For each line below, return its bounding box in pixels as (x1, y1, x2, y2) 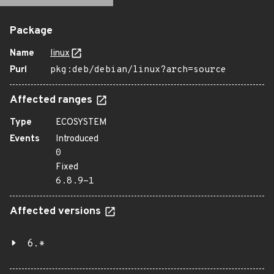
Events (10, 133, 40, 145)
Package (10, 24, 53, 38)
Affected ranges (10, 94, 95, 107)
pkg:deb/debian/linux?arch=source (50, 64, 226, 76)
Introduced (56, 133, 98, 145)
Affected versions (10, 205, 103, 218)
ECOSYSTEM (56, 117, 107, 128)
